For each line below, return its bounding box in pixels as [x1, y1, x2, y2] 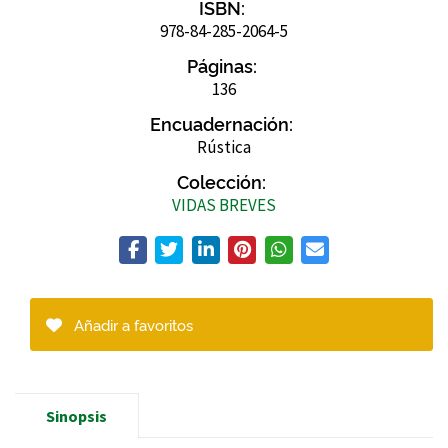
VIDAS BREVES [172, 193, 276, 216]
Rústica [197, 135, 251, 158]
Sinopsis [46, 405, 107, 426]
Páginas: [186, 52, 257, 77]
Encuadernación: [150, 110, 293, 135]
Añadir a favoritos [70, 313, 193, 335]
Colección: [177, 168, 266, 193]
